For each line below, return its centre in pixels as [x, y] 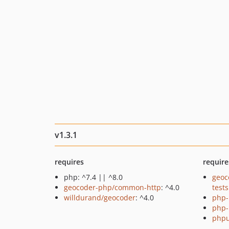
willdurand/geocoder [100, 198]
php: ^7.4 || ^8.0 [93, 177]
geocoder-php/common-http [112, 187]
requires [69, 162]
